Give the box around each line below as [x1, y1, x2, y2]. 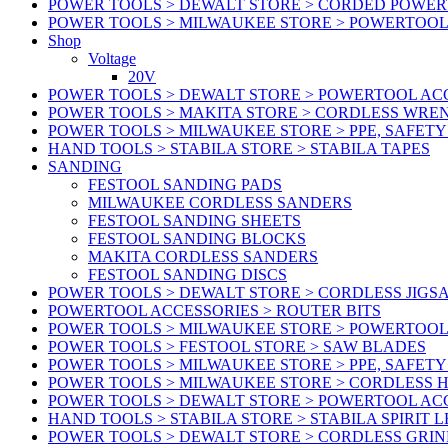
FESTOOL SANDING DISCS [88, 266, 287, 284]
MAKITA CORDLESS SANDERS [88, 248, 318, 266]
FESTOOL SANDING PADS [88, 176, 282, 194]
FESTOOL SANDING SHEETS [88, 212, 301, 230]
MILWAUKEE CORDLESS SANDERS [88, 194, 352, 212]
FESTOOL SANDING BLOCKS [88, 230, 306, 248]
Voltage [88, 50, 136, 68]
